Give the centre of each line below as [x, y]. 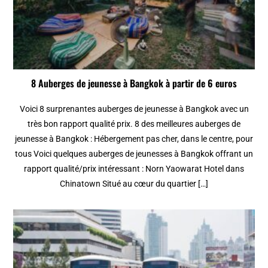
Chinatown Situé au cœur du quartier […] [134, 184]
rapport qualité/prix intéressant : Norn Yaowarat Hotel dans [134, 169]
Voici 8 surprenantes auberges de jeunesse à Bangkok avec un [134, 109]
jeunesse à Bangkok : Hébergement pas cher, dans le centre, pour [134, 139]
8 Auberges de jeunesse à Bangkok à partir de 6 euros [134, 83]
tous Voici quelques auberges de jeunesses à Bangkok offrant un [134, 154]
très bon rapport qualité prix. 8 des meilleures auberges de [134, 124]
